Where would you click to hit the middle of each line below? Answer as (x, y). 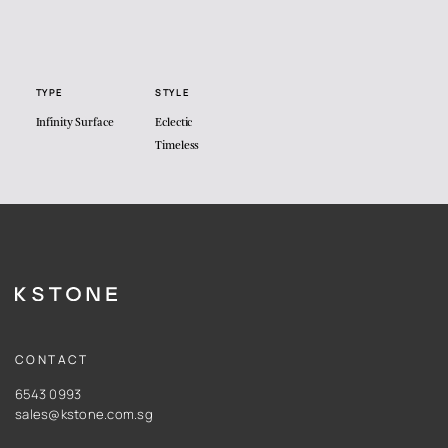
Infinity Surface (74, 123)
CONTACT (52, 360)
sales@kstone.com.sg (84, 414)
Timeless (177, 146)
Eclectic (173, 123)
